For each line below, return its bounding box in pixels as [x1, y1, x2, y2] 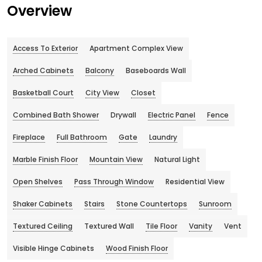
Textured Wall [84, 221, 134, 232]
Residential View [166, 177, 225, 187]
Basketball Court [13, 88, 74, 98]
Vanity [189, 221, 212, 232]
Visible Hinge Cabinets [13, 243, 94, 254]
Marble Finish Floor [13, 154, 78, 165]
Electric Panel [148, 110, 195, 120]
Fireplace [13, 132, 45, 143]
